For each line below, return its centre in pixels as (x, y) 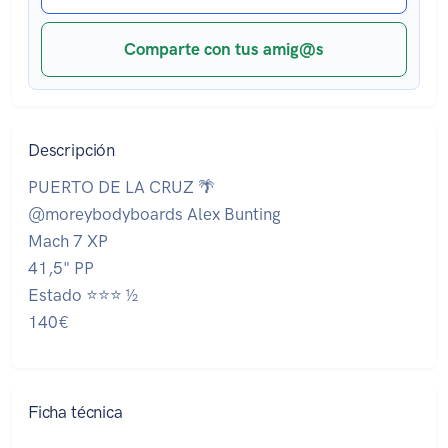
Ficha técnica (75, 412)
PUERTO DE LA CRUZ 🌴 (121, 187)
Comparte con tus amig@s (224, 49)
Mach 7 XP (68, 241)
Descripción (72, 150)
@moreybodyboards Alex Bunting (154, 214)
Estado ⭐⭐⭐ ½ (83, 295)
